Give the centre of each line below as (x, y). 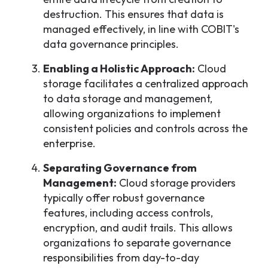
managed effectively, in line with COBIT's (141, 29)
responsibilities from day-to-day (121, 258)
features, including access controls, (128, 213)
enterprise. (69, 143)
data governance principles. (111, 44)
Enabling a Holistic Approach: (119, 68)
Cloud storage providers (176, 183)
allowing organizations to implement (132, 113)
